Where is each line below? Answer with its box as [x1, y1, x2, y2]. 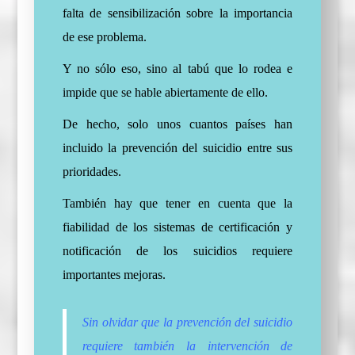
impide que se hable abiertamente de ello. [62, 86, 268, 100]
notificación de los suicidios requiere [62, 244, 293, 258]
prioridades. [62, 165, 121, 179]
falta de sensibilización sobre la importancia [62, 6, 293, 21]
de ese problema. [62, 30, 147, 44]
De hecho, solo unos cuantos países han [62, 117, 293, 132]
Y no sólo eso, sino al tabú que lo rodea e [62, 62, 293, 76]
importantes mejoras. [62, 268, 166, 282]
